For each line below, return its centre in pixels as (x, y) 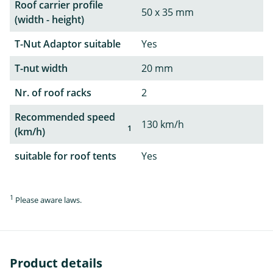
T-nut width (41, 68)
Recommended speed (65, 117)
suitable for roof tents (66, 156)
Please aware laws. (48, 200)
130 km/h (163, 124)
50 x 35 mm (168, 12)
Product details (56, 263)
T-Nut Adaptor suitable (68, 44)
